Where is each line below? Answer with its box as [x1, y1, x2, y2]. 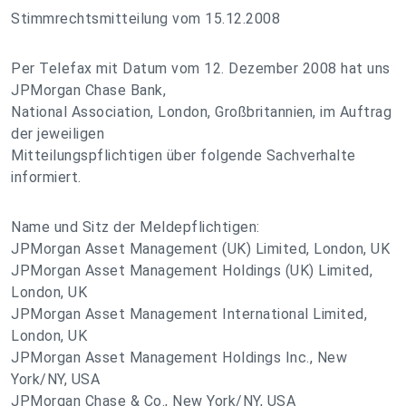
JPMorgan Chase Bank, [11, 82, 166, 99]
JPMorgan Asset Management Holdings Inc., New [11, 349, 347, 366]
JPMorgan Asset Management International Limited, [11, 305, 367, 323]
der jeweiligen [11, 125, 104, 142]
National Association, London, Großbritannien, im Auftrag [11, 103, 391, 121]
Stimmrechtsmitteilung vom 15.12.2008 [11, 10, 280, 27]
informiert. [11, 169, 82, 186]
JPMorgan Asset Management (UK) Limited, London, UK [11, 240, 390, 257]
